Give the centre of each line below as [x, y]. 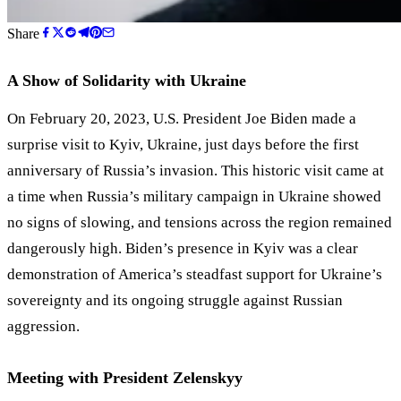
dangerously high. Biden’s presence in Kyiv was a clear [183, 249]
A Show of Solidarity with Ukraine [127, 81]
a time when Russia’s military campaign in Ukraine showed [194, 197]
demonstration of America [90, 275]
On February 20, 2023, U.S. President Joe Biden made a [182, 119]
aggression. [43, 327]
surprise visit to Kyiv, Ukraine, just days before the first [183, 145]
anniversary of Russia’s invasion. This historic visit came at [196, 171]
